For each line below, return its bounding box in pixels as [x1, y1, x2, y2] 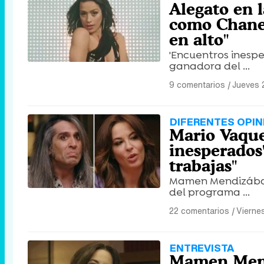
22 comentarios [169, 204, 229, 217]
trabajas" [169, 156, 237, 176]
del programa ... [169, 185, 250, 200]
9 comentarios [169, 78, 225, 91]
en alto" [169, 30, 229, 49]
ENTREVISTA [170, 240, 234, 256]
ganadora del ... [169, 59, 250, 74]
